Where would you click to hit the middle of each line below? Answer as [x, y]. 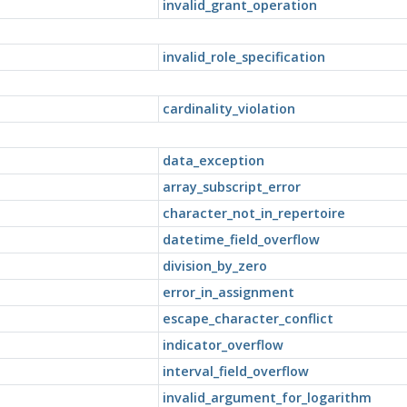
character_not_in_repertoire [253, 213]
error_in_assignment [228, 292]
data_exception [213, 160]
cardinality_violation [228, 108]
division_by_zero [214, 265]
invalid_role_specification [243, 56]
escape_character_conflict [248, 318]
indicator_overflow [223, 344]
